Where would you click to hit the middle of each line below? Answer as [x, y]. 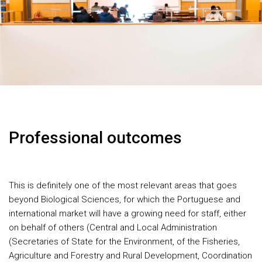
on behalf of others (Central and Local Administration [113, 227]
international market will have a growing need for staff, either [127, 213]
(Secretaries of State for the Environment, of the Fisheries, [124, 242]
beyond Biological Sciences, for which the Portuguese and [125, 199]
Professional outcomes [95, 138]
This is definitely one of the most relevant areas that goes [123, 185]
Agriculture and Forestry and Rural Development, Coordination [130, 256]
